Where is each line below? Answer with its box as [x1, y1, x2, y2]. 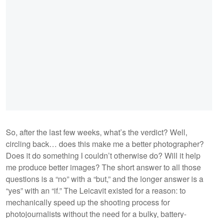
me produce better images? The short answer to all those [6, 162, 201, 173]
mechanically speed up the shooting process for [6, 197, 170, 208]
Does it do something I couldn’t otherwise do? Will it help [6, 150, 200, 162]
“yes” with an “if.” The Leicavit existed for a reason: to [6, 185, 186, 197]
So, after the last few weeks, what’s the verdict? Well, [6, 127, 187, 138]
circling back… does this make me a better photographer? [6, 138, 204, 150]
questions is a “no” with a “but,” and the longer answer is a [6, 173, 203, 185]
